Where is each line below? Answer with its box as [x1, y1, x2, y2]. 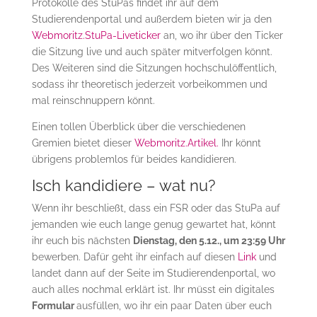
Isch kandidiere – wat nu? [31, 176, 215, 195]
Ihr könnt [218, 137, 261, 149]
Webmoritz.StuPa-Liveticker [31, 30, 161, 42]
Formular [31, 300, 76, 312]
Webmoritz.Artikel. [134, 137, 219, 149]
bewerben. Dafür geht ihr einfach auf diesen [31, 251, 238, 263]
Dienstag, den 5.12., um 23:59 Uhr [132, 235, 285, 247]
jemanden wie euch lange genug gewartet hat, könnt [31, 219, 276, 231]
